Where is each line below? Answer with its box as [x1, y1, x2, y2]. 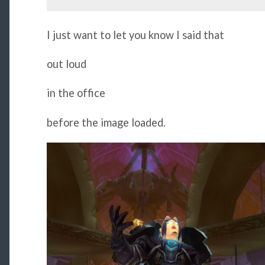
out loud [46, 57, 86, 71]
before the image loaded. [46, 115, 166, 129]
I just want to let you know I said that [46, 28, 227, 41]
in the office [46, 86, 105, 100]
